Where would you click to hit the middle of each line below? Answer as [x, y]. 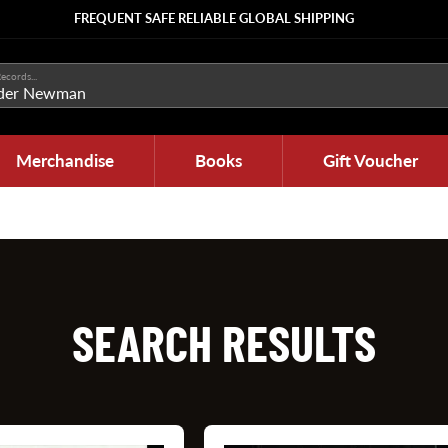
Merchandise [65, 160]
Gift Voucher [370, 160]
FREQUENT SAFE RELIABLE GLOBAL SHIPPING [214, 18]
